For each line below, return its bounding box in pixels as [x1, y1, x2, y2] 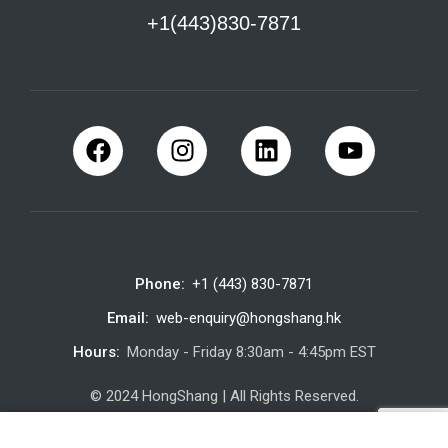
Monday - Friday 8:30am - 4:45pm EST [126, 342, 376, 361]
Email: [107, 308, 149, 327]
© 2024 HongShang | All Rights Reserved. [89, 386, 359, 405]
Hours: [72, 342, 120, 361]
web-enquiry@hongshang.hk [156, 308, 341, 327]
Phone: [135, 274, 185, 293]
